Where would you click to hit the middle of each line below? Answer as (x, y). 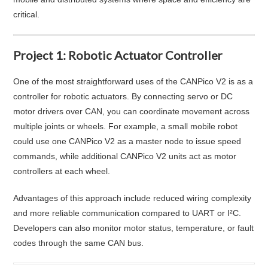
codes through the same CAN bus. (79, 243)
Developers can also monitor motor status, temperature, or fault (134, 228)
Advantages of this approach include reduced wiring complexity (133, 198)
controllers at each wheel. (62, 171)
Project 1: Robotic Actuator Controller (118, 55)
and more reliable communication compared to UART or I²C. (127, 213)
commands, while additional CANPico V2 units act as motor (125, 156)
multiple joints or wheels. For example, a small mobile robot (126, 126)
